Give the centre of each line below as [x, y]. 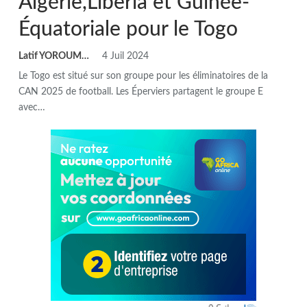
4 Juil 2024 [125, 56]
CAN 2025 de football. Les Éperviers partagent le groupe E [141, 91]
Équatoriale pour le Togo [128, 29]
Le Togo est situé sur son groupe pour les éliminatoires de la [143, 76]
